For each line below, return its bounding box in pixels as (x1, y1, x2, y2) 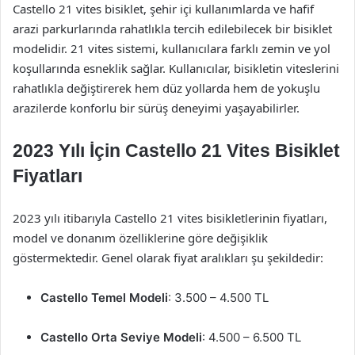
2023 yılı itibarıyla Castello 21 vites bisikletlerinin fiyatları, (13, 210, 327, 226)
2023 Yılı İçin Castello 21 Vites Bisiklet (13, 140, 340, 161)
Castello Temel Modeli (40, 290, 168, 305)
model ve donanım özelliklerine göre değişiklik (13, 230, 268, 246)
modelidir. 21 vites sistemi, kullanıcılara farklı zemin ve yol (13, 40, 330, 56)
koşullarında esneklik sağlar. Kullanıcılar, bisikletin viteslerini (13, 60, 339, 76)
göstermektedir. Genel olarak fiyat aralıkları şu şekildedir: (13, 250, 323, 265)
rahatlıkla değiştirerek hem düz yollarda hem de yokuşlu (13, 80, 320, 96)
